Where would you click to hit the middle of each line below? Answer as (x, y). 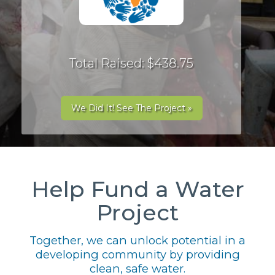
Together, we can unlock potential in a (137, 240)
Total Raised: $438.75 (131, 63)
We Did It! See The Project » (131, 108)
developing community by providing (137, 254)
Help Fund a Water (137, 189)
